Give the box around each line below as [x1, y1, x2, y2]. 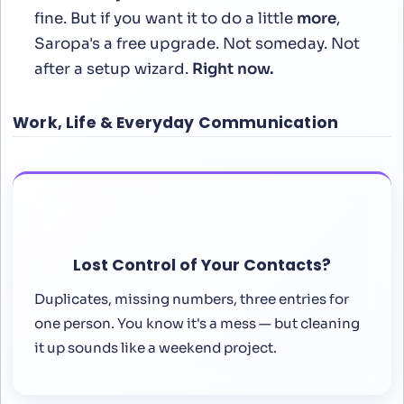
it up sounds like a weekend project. [34, 338, 277, 356]
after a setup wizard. [34, 59, 192, 78]
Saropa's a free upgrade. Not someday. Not [34, 33, 360, 53]
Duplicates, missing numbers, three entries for [34, 289, 349, 308]
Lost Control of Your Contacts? [73, 253, 331, 276]
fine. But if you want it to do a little [34, 8, 297, 28]
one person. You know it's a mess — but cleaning [34, 314, 360, 332]
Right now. [192, 59, 274, 78]
